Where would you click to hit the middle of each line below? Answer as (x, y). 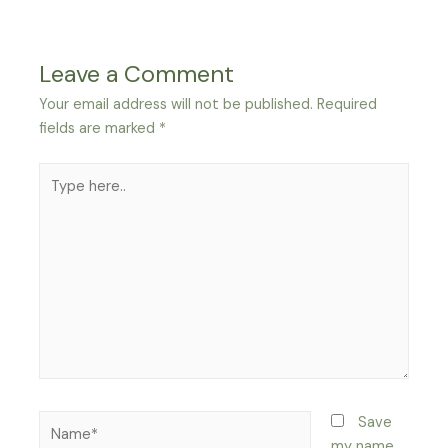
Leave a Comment (137, 73)
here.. (57, 197)
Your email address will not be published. (176, 104)
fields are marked (99, 128)
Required (347, 104)
